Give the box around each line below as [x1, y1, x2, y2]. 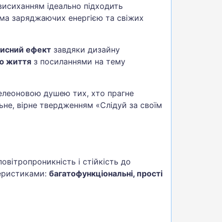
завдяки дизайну [51, 44, 120, 55]
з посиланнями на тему [31, 56, 125, 66]
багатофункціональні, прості [49, 168, 163, 179]
